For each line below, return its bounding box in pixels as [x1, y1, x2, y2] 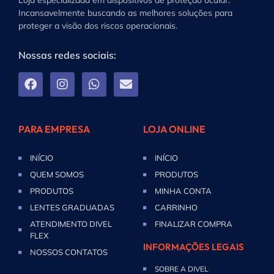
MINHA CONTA [154, 186, 212, 196]
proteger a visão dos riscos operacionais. [18, 20, 177, 31]
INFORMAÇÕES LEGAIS [143, 241, 244, 253]
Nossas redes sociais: [18, 49, 116, 62]
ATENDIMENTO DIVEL [29, 219, 112, 229]
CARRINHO [154, 202, 198, 213]
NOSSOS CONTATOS [29, 247, 108, 257]
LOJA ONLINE [143, 123, 206, 136]
